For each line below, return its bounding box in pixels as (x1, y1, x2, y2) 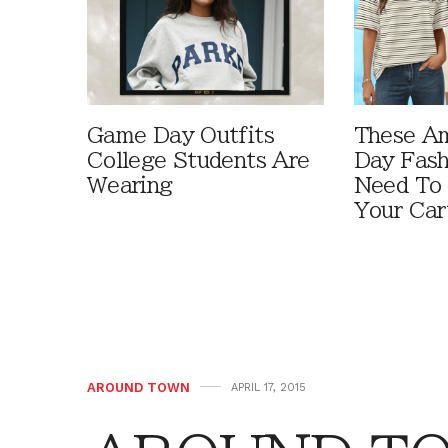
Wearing (87, 175, 173, 197)
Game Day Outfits (87, 125, 274, 147)
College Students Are (87, 150, 310, 172)
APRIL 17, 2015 (231, 381, 306, 395)
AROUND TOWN (87, 380, 190, 396)
